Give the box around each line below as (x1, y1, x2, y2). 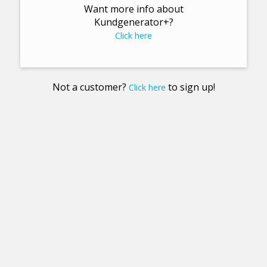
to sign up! (165, 80, 215, 94)
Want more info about (83, 2, 184, 16)
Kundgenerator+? (94, 15, 173, 29)
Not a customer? (52, 80, 129, 94)
